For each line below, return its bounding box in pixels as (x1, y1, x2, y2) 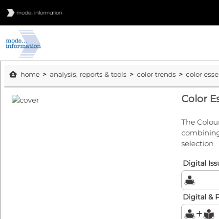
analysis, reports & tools (49, 70, 127, 78)
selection (181, 139, 214, 148)
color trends (136, 70, 176, 78)
